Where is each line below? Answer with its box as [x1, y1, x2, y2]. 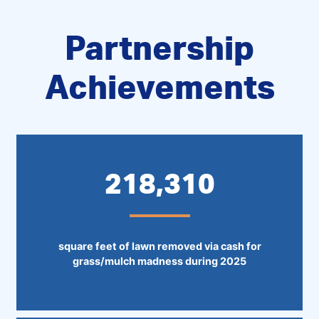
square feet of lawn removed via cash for [58, 239, 261, 252]
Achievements [44, 66, 275, 107]
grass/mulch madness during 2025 [73, 254, 246, 267]
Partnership [65, 26, 254, 68]
